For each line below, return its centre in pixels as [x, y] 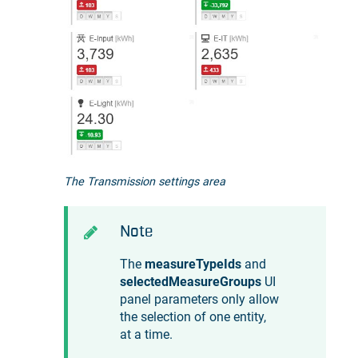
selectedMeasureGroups [191, 281]
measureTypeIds [193, 264]
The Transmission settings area [145, 181]
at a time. [146, 334]
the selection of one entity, [193, 316]
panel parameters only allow [199, 299]
